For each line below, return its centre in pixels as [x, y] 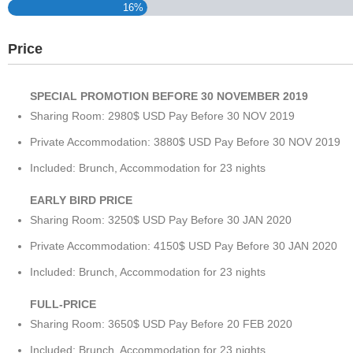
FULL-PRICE [63, 304]
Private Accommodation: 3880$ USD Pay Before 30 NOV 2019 [185, 141]
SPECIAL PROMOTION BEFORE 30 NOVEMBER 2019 [169, 96]
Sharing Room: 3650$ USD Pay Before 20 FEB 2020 [161, 323]
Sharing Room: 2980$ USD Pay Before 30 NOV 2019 [162, 115]
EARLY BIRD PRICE [81, 200]
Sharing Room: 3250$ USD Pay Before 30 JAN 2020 [161, 219]
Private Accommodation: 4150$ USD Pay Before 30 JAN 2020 [184, 245]
